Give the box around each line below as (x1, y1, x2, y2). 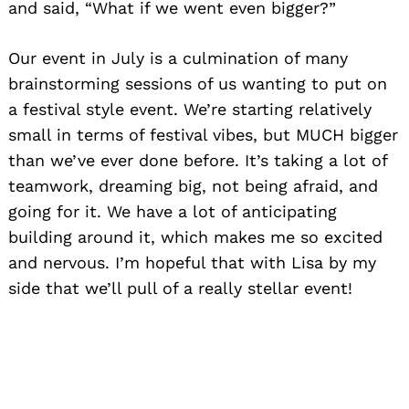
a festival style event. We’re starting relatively (8, 100, 372, 120)
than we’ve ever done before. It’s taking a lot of (8, 151, 387, 171)
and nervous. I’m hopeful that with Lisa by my (8, 253, 376, 273)
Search (47, 351, 79, 362)
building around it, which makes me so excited (8, 227, 383, 247)
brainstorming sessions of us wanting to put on (8, 74, 387, 94)
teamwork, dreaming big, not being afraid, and (8, 176, 378, 196)
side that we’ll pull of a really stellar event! (8, 278, 352, 299)
